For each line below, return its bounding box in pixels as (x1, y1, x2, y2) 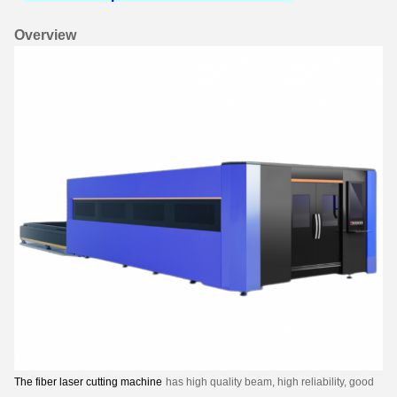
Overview (14, 27, 76, 43)
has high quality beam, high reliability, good (166, 375, 374, 388)
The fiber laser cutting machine (14, 375, 162, 388)
